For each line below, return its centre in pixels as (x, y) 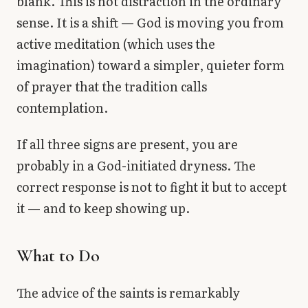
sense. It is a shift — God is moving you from (150, 22)
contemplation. (62, 107)
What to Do (58, 256)
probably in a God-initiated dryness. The (136, 166)
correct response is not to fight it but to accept (152, 187)
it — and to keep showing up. (103, 208)
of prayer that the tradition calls (112, 86)
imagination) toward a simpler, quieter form (151, 65)
